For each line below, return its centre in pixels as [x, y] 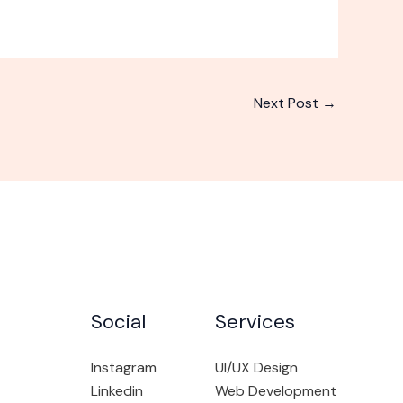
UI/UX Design [256, 368]
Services [255, 322]
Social [118, 322]
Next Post [288, 103]
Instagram [124, 368]
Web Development [275, 391]
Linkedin [117, 391]
